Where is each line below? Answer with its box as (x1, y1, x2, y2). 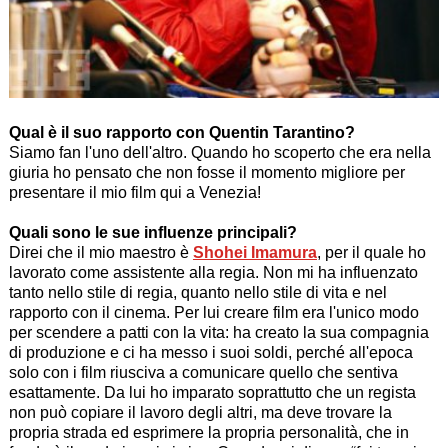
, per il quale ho (316, 243, 426, 261)
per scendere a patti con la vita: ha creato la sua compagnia (8, 323, 429, 341)
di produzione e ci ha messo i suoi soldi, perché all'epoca (8, 343, 413, 361)
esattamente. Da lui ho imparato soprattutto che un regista (8, 383, 416, 401)
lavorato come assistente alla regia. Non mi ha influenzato (8, 263, 418, 281)
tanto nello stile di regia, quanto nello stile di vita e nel (8, 283, 387, 301)
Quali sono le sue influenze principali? (8, 223, 297, 241)
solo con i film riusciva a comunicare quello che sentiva (8, 363, 398, 381)
